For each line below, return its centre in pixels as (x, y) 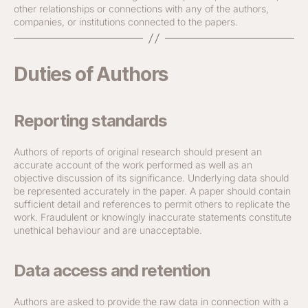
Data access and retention (112, 271)
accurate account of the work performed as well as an (133, 165)
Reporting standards (91, 121)
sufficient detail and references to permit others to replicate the (152, 204)
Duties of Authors (91, 74)
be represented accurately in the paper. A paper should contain (152, 191)
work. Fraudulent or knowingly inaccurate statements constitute (153, 217)
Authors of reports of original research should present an (138, 152)
